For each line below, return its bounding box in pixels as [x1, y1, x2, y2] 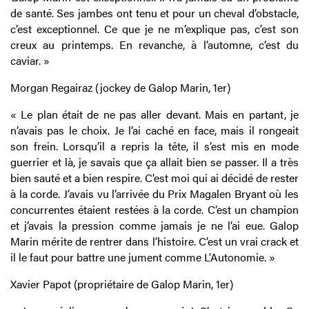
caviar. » [10, 52, 50, 69]
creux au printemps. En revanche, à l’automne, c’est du [10, 37, 299, 53]
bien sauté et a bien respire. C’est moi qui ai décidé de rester [10, 170, 299, 186]
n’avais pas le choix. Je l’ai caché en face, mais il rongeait [10, 122, 299, 139]
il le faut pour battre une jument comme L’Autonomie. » [10, 249, 275, 266]
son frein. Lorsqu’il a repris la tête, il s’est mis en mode [10, 138, 299, 154]
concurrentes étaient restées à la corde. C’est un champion [10, 201, 299, 218]
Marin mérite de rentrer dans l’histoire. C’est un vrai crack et [10, 233, 299, 250]
